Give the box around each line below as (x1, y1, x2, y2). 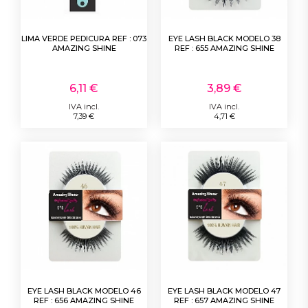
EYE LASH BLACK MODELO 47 (168, 285, 280, 296)
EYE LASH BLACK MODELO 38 (168, 33, 280, 43)
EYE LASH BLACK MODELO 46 (27, 285, 141, 296)
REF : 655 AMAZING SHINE (174, 43, 274, 53)
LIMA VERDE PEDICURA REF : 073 (21, 33, 146, 43)
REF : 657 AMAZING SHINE (174, 295, 274, 305)
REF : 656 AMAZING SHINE (34, 295, 134, 305)
